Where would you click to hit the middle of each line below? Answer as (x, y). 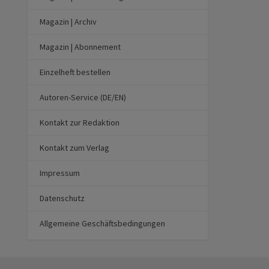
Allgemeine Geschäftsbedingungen (102, 223)
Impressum (60, 173)
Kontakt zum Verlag (74, 147)
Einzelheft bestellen (75, 72)
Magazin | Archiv (68, 21)
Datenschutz (62, 198)
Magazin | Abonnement (80, 47)
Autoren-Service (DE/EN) (83, 97)
